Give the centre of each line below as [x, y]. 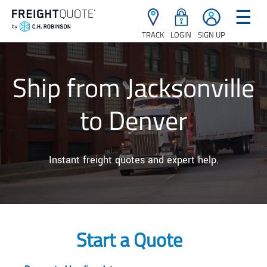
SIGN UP [212, 35]
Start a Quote [129, 239]
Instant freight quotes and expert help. [133, 160]
